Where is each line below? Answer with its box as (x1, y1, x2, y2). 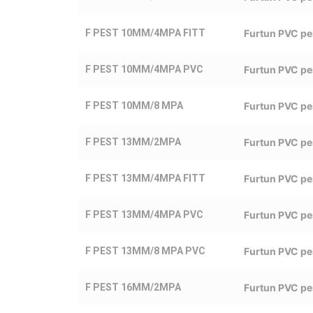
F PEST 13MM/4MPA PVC (85, 208, 203, 220)
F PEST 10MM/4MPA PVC (85, 63, 203, 75)
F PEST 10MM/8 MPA (85, 99, 183, 111)
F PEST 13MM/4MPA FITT (85, 172, 205, 184)
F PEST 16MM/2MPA (85, 281, 181, 293)
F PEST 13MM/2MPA (85, 136, 181, 147)
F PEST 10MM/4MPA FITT (85, 27, 205, 38)
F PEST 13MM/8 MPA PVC (85, 245, 205, 256)
